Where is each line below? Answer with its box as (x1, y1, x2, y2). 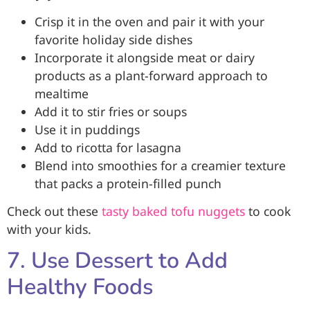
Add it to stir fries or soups (35, 102, 187, 120)
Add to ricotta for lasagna (35, 138, 181, 156)
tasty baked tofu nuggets (102, 203, 245, 220)
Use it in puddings (35, 120, 140, 138)
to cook (245, 203, 291, 220)
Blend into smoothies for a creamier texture (35, 156, 286, 174)
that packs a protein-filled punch (35, 174, 221, 192)
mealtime (35, 84, 89, 102)
